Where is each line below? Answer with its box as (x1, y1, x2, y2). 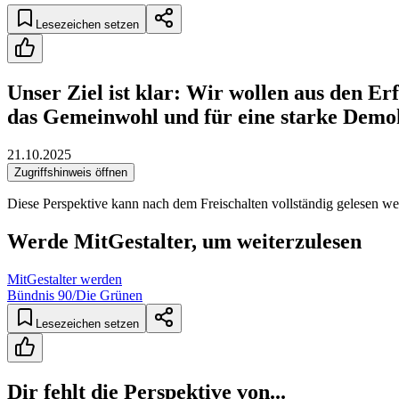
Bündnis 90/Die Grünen (7, 287, 142, 303)
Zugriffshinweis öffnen (14, 165, 127, 179)
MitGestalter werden (7, 271, 122, 287)
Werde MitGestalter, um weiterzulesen (7, 229, 362, 253)
